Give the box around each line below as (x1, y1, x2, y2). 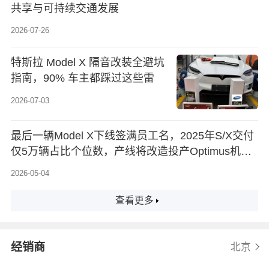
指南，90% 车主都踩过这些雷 (10, 72, 154, 85)
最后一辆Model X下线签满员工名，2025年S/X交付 (10, 129, 254, 142)
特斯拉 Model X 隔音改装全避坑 (10, 56, 165, 69)
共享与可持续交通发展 (10, 2, 119, 15)
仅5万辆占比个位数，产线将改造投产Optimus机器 (10, 145, 252, 157)
